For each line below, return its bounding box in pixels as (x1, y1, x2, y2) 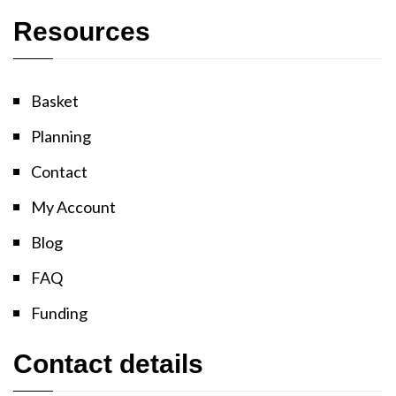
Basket (31, 91, 79, 111)
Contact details (13, 349, 203, 379)
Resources (13, 17, 150, 47)
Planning (31, 126, 91, 147)
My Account (31, 197, 116, 217)
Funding (31, 303, 88, 324)
